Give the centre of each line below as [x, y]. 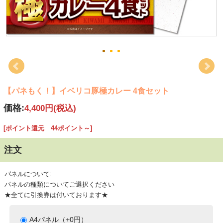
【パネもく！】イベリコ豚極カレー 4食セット [86, 91]
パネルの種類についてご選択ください [59, 185]
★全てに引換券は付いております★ [56, 195]
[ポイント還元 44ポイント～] [48, 128]
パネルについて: [28, 174]
